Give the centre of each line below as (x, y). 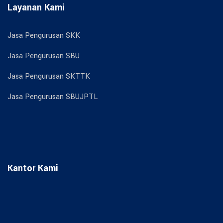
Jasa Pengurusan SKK (44, 35)
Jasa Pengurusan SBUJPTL (53, 97)
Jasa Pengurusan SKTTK (49, 76)
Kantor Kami (33, 168)
